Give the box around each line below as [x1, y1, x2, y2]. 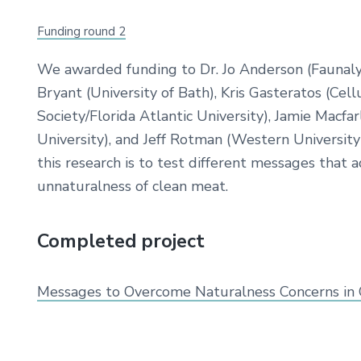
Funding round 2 [37, 23, 126, 39]
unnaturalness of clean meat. [37, 176, 228, 196]
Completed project [37, 228, 205, 255]
